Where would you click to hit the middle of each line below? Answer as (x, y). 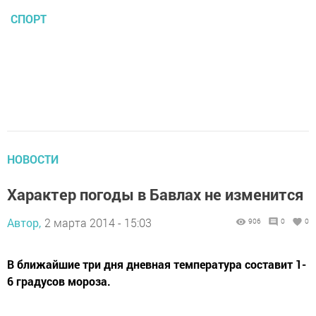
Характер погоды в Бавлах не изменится (155, 194)
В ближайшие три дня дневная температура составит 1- (157, 264)
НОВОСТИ (33, 159)
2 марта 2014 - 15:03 (98, 223)
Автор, (24, 223)
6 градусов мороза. (59, 281)
